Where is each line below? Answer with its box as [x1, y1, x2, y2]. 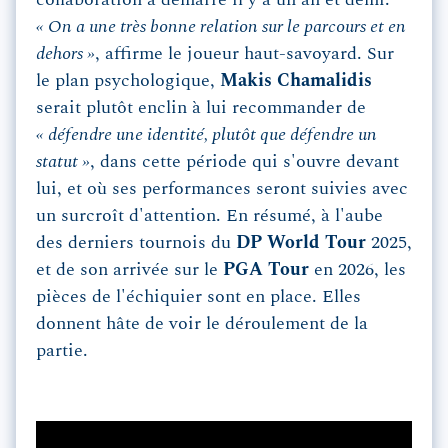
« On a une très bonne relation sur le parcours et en [36, 17, 406, 36]
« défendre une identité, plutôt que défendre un [36, 125, 377, 144]
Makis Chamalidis [220, 71, 372, 90]
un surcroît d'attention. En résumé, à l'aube [36, 206, 383, 225]
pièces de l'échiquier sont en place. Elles [36, 287, 361, 306]
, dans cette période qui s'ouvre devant [90, 152, 399, 171]
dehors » [36, 44, 95, 63]
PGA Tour [223, 260, 314, 279]
